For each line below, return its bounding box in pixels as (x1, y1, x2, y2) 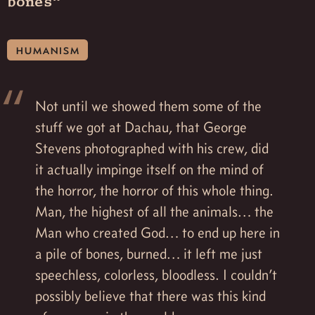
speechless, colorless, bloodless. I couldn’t (35, 265, 277, 284)
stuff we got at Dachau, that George (35, 117, 247, 136)
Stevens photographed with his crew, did (35, 139, 269, 157)
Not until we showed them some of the (35, 96, 262, 115)
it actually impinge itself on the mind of (35, 160, 264, 179)
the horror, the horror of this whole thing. (35, 181, 274, 200)
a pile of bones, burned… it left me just (35, 244, 262, 263)
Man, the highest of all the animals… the (35, 202, 274, 221)
